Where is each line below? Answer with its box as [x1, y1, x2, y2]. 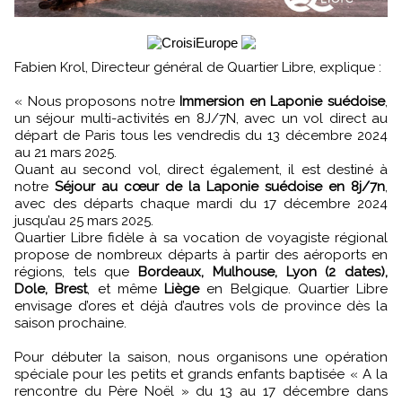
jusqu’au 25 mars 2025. [14, 212, 153, 229]
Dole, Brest [14, 280, 88, 297]
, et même [87, 280, 164, 297]
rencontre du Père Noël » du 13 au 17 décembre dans [14, 382, 388, 399]
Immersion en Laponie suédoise [179, 92, 386, 109]
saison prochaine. [14, 314, 127, 331]
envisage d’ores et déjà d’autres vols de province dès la [14, 297, 388, 314]
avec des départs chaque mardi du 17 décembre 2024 [14, 195, 388, 212]
